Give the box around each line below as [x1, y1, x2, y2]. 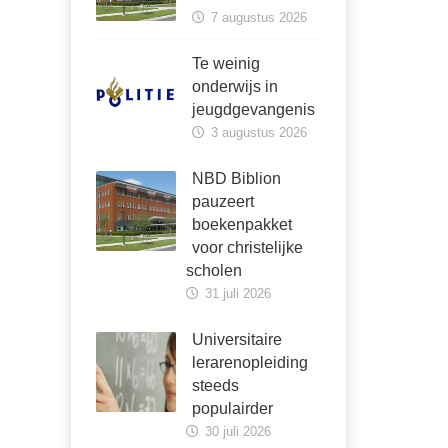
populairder [192, 400, 273, 417]
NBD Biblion [192, 170, 281, 187]
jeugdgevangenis [192, 101, 315, 118]
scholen [186, 262, 242, 279]
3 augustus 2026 [207, 125, 307, 140]
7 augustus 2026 [207, 10, 307, 25]
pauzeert [192, 193, 254, 210]
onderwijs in [192, 78, 278, 95]
